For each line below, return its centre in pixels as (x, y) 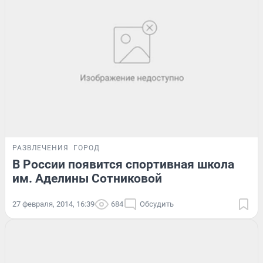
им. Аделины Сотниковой (87, 179)
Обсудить (157, 204)
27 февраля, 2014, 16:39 (53, 204)
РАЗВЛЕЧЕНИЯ (41, 148)
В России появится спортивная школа (123, 165)
